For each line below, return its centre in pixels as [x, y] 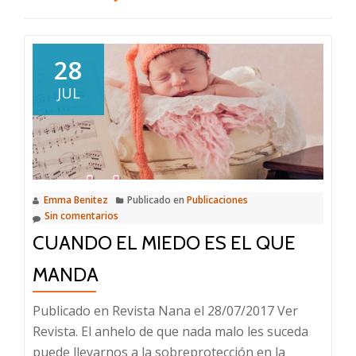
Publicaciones [217, 199]
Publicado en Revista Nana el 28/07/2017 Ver [165, 310]
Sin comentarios [81, 215]
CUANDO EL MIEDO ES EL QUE [164, 242]
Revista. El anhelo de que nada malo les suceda [170, 331]
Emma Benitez [76, 199]
